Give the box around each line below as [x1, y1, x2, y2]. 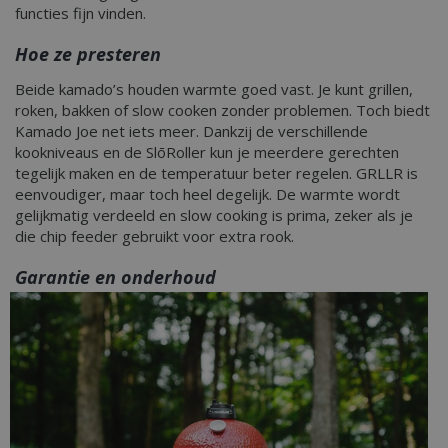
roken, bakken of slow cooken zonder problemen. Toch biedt [15, 99, 430, 120]
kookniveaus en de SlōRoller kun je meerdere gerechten [15, 141, 399, 162]
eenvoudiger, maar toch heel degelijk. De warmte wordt [15, 183, 400, 204]
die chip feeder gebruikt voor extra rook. [15, 225, 294, 246]
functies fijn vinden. [15, 2, 146, 23]
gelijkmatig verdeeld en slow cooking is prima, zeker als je [15, 204, 413, 225]
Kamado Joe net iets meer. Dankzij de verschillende [15, 120, 368, 141]
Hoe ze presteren [15, 41, 161, 66]
